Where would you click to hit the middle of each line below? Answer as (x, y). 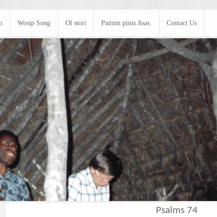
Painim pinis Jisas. (126, 23)
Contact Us (182, 23)
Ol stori (76, 23)
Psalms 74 (177, 211)
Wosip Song (34, 23)
